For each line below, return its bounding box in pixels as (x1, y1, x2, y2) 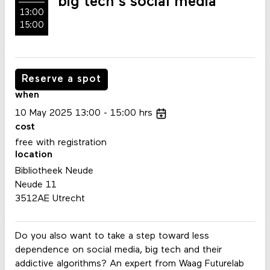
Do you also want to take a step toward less (14, 231, 209, 241)
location (14, 150, 52, 160)
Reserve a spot (21, 74, 101, 85)
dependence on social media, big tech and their (14, 245, 222, 255)
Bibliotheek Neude (14, 166, 93, 176)
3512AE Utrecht (14, 193, 85, 204)
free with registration (14, 138, 107, 148)
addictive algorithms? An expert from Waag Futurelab (14, 259, 244, 269)
